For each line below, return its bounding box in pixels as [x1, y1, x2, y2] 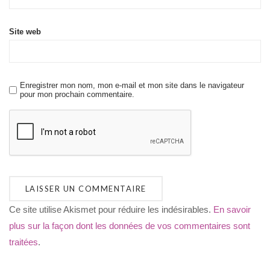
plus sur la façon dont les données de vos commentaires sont [9, 221, 250, 231]
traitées [9, 237, 38, 248]
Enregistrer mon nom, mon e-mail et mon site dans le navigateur [20, 81, 244, 90]
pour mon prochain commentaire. [20, 90, 134, 99]
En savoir [213, 204, 251, 215]
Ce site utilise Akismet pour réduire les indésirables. [9, 204, 213, 215]
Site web [9, 27, 41, 36]
